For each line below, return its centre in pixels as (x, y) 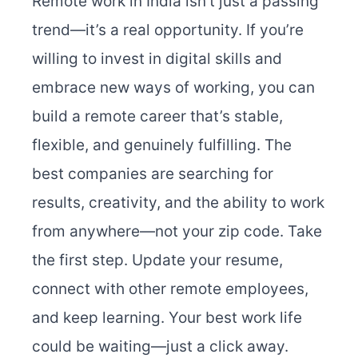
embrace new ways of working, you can (173, 88)
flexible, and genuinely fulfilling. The (162, 145)
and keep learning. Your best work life (167, 318)
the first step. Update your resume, (157, 261)
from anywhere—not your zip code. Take (177, 232)
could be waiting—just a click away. (160, 347)
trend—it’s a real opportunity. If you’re (168, 30)
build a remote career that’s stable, (157, 117)
